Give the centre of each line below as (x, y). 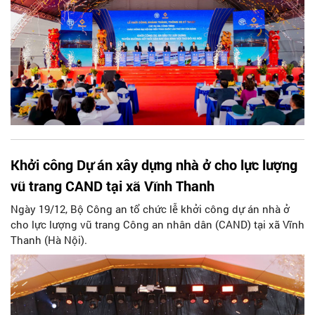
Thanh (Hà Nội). (49, 239)
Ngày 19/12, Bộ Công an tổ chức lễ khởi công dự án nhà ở (150, 208)
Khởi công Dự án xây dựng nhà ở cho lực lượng (154, 164)
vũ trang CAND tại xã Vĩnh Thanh (112, 185)
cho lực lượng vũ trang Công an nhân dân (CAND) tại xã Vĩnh (157, 224)
